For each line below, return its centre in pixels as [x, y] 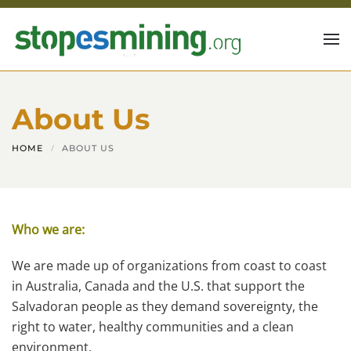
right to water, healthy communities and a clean [153, 327]
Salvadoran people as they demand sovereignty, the [165, 306]
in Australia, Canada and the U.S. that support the [158, 286]
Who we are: [48, 230]
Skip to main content [89, 37]
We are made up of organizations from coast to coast [169, 266]
